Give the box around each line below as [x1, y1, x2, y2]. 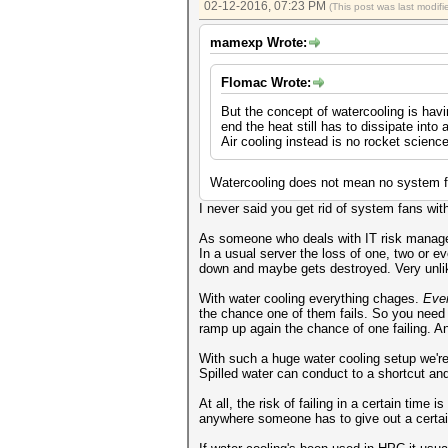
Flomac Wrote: [221, 75, 311, 90]
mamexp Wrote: [210, 35, 307, 50]
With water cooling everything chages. [199, 291, 423, 306]
